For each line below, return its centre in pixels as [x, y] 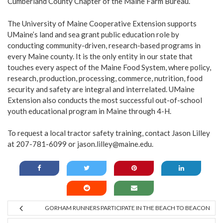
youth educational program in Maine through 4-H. [89, 111]
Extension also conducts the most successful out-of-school [105, 100]
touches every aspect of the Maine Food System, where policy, [109, 67]
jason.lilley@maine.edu [114, 144]
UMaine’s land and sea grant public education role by [93, 34]
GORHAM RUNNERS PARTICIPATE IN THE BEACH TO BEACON [127, 208]
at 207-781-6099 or [42, 144]
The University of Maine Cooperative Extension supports [102, 23]
